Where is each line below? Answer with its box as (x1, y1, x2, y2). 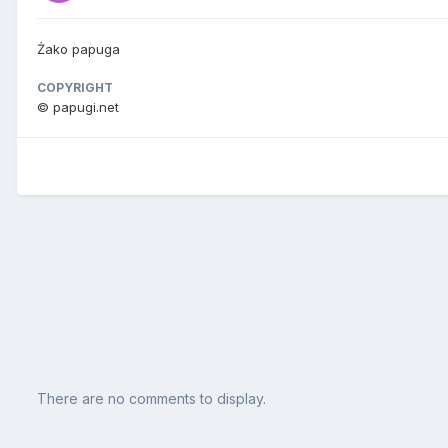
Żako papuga (37, 41, 120, 58)
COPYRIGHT (37, 80, 113, 96)
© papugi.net (37, 99, 119, 116)
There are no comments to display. (37, 389, 266, 407)
